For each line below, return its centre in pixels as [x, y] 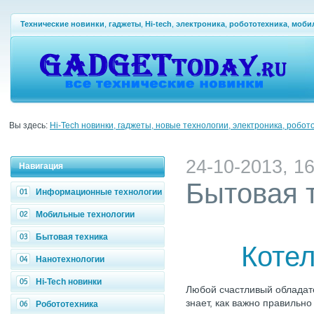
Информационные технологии [99, 192]
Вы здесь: [29, 125]
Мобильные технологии [85, 214]
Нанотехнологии [70, 259]
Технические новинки [62, 24]
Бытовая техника [72, 237]
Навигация [41, 166]
